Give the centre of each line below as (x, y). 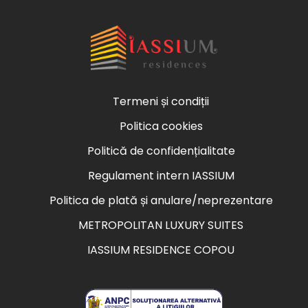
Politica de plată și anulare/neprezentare (161, 200)
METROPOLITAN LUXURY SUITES (161, 225)
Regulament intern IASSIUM (161, 175)
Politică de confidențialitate (161, 151)
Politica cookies (161, 126)
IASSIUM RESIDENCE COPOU (161, 250)
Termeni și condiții (161, 101)
